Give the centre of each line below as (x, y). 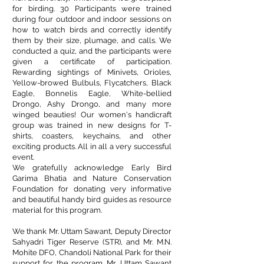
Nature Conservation (132, 178)
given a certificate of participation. (92, 62)
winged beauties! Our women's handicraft (92, 115)
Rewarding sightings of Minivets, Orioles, (92, 72)
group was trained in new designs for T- (92, 125)
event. (23, 157)
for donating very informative (113, 189)
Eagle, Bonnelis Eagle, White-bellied (92, 93)
